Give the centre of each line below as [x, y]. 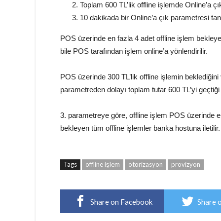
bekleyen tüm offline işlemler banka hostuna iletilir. [140, 128]
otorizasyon [146, 164]
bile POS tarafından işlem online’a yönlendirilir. [134, 51]
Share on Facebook [121, 202]
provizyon [186, 164]
